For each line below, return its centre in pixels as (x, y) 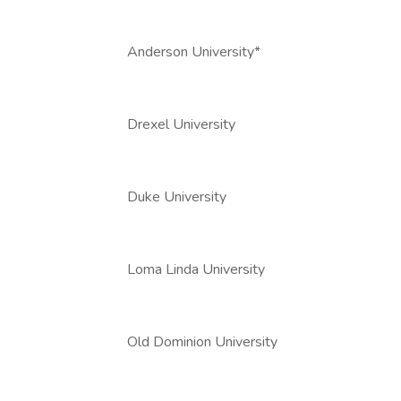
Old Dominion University (202, 342)
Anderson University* (194, 52)
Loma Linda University (196, 269)
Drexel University (181, 124)
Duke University (177, 197)
